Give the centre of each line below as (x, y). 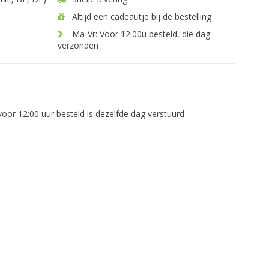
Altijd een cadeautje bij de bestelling (141, 17)
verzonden (78, 45)
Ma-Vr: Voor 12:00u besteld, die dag (140, 34)
